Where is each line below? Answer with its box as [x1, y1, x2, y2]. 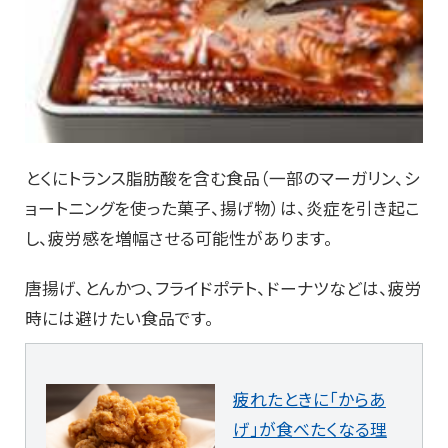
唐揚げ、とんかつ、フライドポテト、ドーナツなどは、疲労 [25, 275, 422, 300]
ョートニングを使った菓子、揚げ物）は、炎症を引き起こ [25, 195, 420, 220]
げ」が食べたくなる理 [232, 416, 387, 441]
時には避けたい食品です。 [25, 305, 214, 330]
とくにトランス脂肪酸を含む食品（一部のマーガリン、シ [25, 165, 420, 190]
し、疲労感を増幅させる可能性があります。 [25, 225, 333, 250]
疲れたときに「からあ [232, 386, 386, 411]
